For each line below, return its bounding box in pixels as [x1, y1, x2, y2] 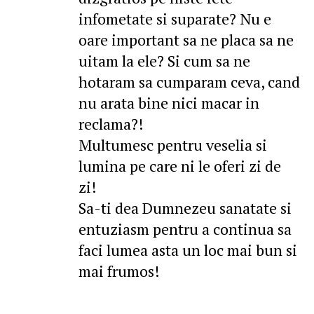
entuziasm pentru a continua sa [78, 219, 292, 240]
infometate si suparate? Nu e [78, 8, 271, 29]
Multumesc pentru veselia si [78, 135, 267, 156]
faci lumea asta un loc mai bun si [78, 240, 297, 261]
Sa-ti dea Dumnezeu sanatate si [78, 198, 292, 219]
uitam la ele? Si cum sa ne [78, 50, 250, 71]
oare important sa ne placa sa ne [78, 29, 294, 50]
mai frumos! [78, 261, 160, 282]
